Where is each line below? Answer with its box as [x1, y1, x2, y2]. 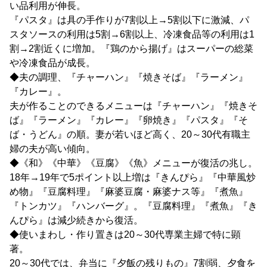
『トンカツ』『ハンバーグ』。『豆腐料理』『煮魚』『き [10, 201, 257, 211]
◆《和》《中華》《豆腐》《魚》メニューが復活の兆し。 [10, 158, 257, 168]
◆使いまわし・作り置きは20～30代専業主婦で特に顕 [10, 229, 241, 240]
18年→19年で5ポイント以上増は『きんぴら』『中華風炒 [10, 172, 256, 182]
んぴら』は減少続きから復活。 [10, 215, 143, 225]
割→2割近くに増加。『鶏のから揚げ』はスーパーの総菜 [10, 44, 253, 54]
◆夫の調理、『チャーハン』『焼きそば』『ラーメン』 [10, 72, 248, 82]
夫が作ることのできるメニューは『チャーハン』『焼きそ [10, 101, 257, 111]
